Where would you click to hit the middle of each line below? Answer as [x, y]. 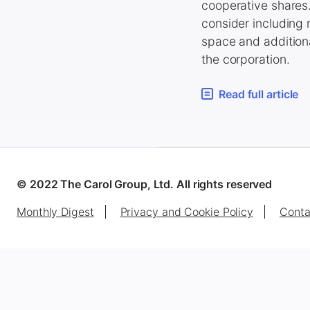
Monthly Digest [55, 212]
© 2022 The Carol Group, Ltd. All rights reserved [145, 184]
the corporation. [246, 59]
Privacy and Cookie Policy [187, 212]
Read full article [259, 94]
